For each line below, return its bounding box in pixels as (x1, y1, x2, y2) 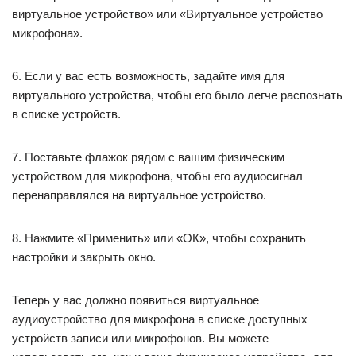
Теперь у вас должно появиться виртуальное (12, 293, 259, 307)
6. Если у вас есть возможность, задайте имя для (12, 69, 284, 83)
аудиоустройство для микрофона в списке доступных (12, 312, 308, 326)
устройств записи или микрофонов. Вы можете (12, 331, 269, 345)
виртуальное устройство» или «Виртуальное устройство (12, 7, 323, 21)
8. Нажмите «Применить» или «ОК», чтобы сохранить (12, 231, 306, 245)
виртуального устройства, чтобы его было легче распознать (12, 88, 342, 102)
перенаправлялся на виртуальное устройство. (12, 188, 266, 202)
